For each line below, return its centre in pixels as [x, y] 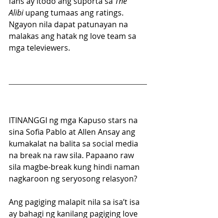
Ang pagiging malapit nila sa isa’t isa [75, 202]
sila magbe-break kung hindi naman [75, 167]
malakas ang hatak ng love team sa [73, 36]
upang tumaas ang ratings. [74, 13]
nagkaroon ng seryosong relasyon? [73, 179]
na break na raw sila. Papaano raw [72, 155]
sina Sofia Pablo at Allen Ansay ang [73, 132]
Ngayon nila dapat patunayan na [69, 25]
